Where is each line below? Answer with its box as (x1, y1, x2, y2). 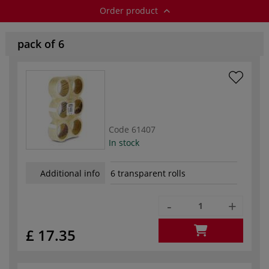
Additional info (40, 167, 100, 179)
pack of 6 (17, 36, 64, 51)
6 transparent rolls (110, 168, 186, 180)
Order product (99, 4, 160, 16)
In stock (109, 136, 139, 148)
